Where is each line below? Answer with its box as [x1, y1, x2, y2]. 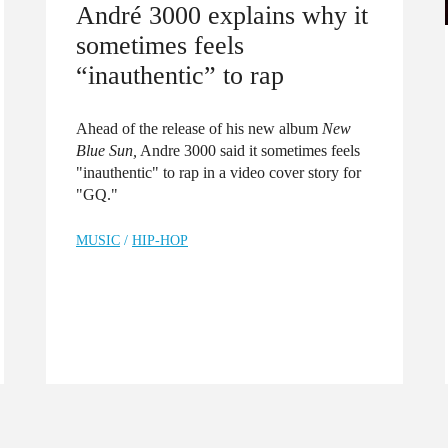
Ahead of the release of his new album [76, 120, 322, 138]
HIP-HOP [132, 233, 188, 249]
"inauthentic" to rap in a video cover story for [76, 164, 361, 182]
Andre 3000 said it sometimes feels [137, 142, 360, 160]
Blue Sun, [76, 142, 137, 160]
